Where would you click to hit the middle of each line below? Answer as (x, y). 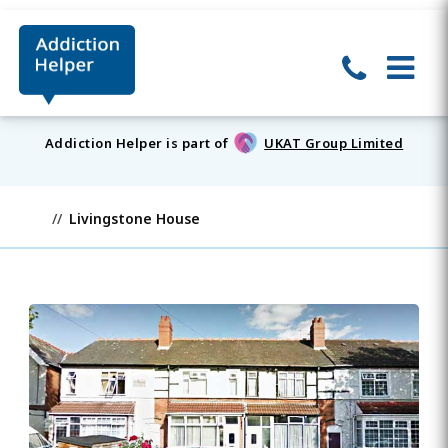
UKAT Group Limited (334, 143)
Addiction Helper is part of (136, 143)
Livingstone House (134, 218)
